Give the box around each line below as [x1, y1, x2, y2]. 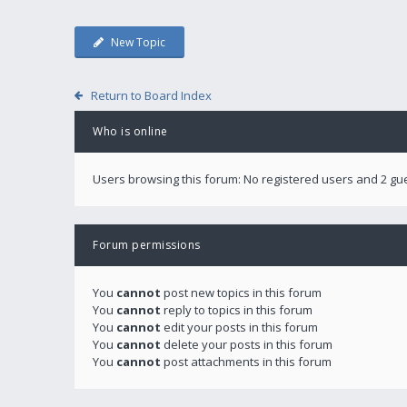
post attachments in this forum [161, 352, 332, 370]
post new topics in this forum [161, 283, 322, 301]
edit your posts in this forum [161, 318, 318, 335]
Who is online [93, 123, 168, 139]
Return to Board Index [90, 86, 212, 104]
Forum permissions [93, 236, 201, 253]
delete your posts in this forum [161, 335, 333, 352]
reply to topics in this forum [161, 301, 313, 318]
